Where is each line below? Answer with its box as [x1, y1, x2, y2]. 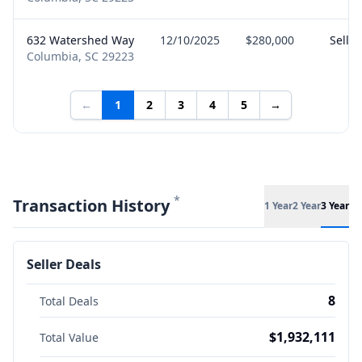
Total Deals [40, 293, 99, 309]
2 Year [293, 198, 321, 213]
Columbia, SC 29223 [27, 48, 134, 64]
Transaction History [13, 195, 174, 217]
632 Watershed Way [27, 32, 134, 48]
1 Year [264, 198, 293, 213]
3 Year [321, 198, 349, 213]
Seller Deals [27, 255, 101, 273]
